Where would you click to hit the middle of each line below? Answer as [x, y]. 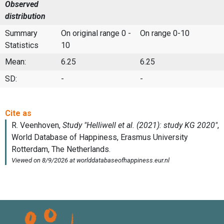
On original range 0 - [96, 33]
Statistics [22, 45]
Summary [21, 33]
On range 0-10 [165, 33]
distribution [25, 16]
